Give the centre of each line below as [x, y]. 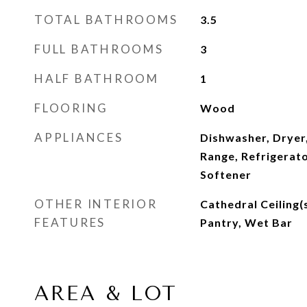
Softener [225, 174]
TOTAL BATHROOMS [106, 20]
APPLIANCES [79, 137]
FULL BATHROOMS [99, 49]
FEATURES [70, 222]
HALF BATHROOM [97, 78]
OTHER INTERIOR [96, 204]
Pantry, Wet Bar [246, 222]
